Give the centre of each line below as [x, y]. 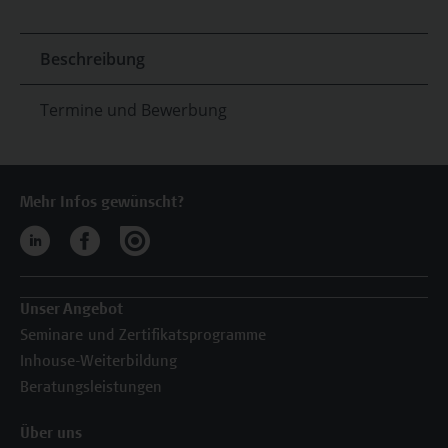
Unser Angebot [71, 310]
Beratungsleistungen [91, 388]
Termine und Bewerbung [133, 110]
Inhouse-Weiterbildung [98, 362]
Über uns [51, 434]
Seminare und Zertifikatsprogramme [143, 336]
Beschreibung [92, 59]
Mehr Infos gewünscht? [102, 203]
